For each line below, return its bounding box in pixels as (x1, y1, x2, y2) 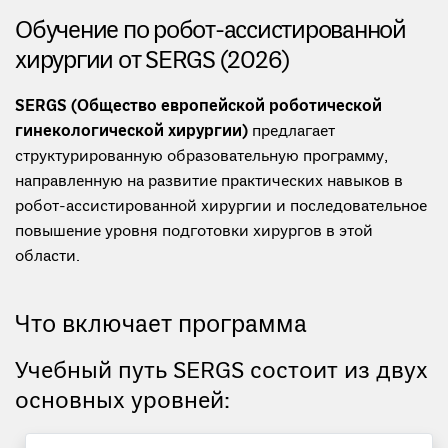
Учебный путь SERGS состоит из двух (15, 357, 428, 388)
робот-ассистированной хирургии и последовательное (15, 197, 427, 218)
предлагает (248, 122, 335, 143)
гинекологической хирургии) (15, 122, 248, 143)
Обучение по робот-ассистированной (15, 16, 406, 48)
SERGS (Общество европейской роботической (15, 97, 382, 118)
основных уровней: (15, 387, 230, 418)
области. (15, 247, 80, 268)
